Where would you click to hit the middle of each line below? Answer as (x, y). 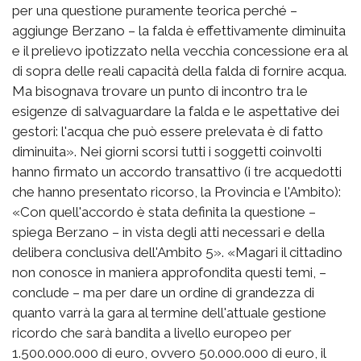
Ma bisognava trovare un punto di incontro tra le (160, 91)
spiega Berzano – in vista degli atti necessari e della (168, 232)
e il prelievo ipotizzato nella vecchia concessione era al (180, 50)
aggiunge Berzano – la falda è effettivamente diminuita (179, 30)
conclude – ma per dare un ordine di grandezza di (163, 292)
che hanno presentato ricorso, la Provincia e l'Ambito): (176, 191)
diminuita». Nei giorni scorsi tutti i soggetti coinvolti (167, 151)
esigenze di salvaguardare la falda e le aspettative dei (176, 111)
